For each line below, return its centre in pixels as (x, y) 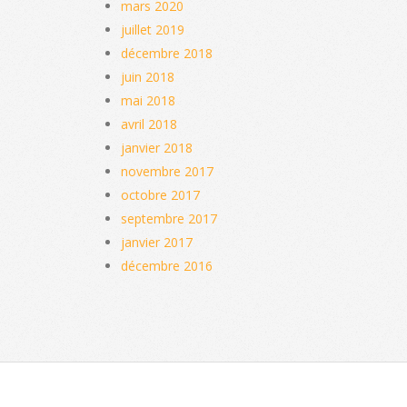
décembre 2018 (167, 53)
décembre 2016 (167, 265)
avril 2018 (149, 124)
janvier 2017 (157, 242)
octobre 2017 (160, 194)
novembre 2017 (167, 171)
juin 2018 (148, 76)
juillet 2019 (153, 29)
